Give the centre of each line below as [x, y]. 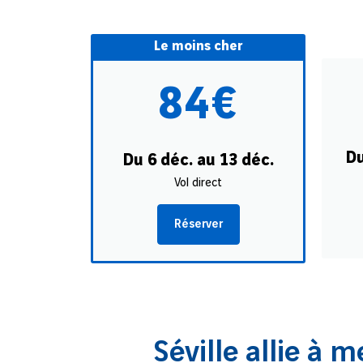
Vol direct [198, 183]
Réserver [198, 224]
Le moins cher [198, 46]
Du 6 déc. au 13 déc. [198, 160]
